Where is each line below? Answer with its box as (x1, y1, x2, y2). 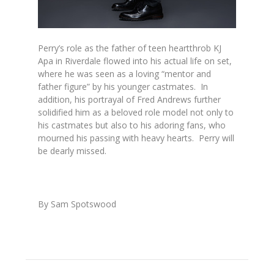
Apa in (38, 55, 65, 67)
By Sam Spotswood (38, 198, 117, 210)
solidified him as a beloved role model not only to (38, 106, 234, 119)
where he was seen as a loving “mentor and (38, 68, 212, 80)
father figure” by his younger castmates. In (38, 81, 209, 93)
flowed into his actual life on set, (103, 55, 232, 67)
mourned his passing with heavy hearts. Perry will (38, 132, 235, 144)
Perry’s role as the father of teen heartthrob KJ (38, 42, 222, 54)
